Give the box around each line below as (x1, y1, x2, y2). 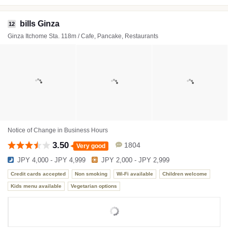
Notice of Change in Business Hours (8, 126, 108, 134)
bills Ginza (20, 19, 60, 28)
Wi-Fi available (117, 171, 153, 177)
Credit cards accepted (11, 171, 66, 177)
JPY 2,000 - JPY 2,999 (101, 156, 169, 164)
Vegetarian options (71, 183, 117, 189)
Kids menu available (11, 183, 62, 189)
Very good (76, 142, 105, 150)
